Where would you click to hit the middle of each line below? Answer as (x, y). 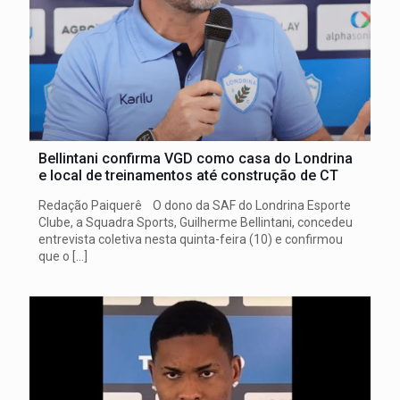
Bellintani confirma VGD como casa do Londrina (196, 158)
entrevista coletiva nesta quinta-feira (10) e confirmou (191, 239)
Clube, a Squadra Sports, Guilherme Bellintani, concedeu (196, 222)
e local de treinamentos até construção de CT (188, 175)
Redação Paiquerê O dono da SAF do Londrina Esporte (195, 205)
